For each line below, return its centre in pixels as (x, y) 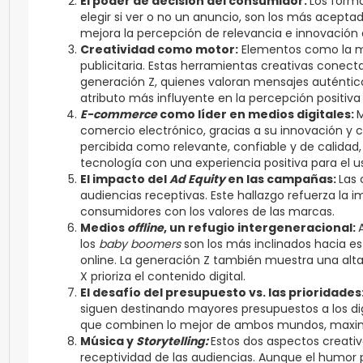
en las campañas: (282, 179)
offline (145, 228)
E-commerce (119, 114)
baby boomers (140, 244)
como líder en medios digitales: (257, 114)
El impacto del (125, 179)
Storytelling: (172, 341)
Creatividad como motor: (159, 49)
